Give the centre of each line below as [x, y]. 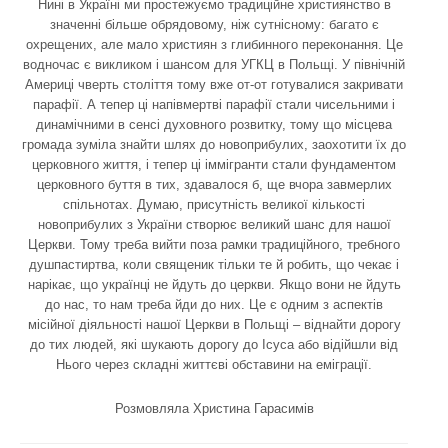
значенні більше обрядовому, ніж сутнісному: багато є [214, 24]
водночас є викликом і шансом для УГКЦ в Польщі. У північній [214, 64]
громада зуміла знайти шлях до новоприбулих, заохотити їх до [214, 144]
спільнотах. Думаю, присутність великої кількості [214, 204]
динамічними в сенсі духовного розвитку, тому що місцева [214, 124]
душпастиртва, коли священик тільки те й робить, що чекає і [214, 264]
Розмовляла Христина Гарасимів [214, 408]
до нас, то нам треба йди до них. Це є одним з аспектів [214, 304]
